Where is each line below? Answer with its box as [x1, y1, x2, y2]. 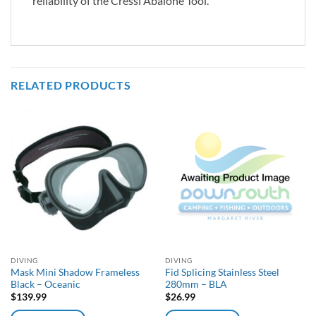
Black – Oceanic [10, 278, 80, 290]
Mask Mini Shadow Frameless [10, 266, 140, 278]
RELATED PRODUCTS [11, 78, 131, 92]
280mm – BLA [164, 278, 227, 290]
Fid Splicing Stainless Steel [164, 266, 279, 278]
